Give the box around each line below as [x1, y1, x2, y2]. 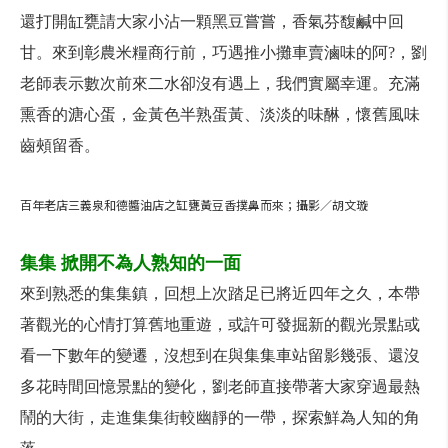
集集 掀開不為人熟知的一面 [20, 253, 241, 273]
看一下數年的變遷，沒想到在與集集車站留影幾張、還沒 [20, 347, 420, 364]
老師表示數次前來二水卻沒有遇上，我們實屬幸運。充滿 [20, 75, 420, 92]
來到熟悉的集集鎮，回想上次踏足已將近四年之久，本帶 [20, 285, 420, 302]
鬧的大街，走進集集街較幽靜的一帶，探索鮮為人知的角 [20, 409, 420, 426]
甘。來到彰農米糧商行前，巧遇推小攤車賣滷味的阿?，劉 [20, 44, 427, 61]
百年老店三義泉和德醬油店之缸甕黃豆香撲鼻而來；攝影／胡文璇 [20, 196, 368, 213]
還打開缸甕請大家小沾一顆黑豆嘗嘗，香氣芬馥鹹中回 [20, 13, 404, 30]
